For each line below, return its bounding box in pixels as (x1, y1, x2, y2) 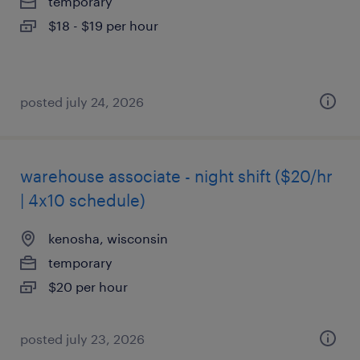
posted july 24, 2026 (20, 94, 144, 109)
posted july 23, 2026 (20, 331, 145, 346)
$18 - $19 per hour (48, 18, 158, 33)
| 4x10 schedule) (20, 190, 145, 210)
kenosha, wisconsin (48, 231, 168, 246)
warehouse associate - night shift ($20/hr (20, 166, 333, 186)
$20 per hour (48, 279, 128, 294)
